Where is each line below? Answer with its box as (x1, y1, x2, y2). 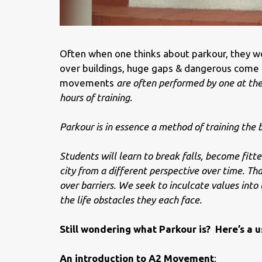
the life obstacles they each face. (60, 194, 202, 205)
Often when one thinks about (60, 47, 192, 59)
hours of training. (60, 91, 135, 103)
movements (60, 77, 114, 88)
